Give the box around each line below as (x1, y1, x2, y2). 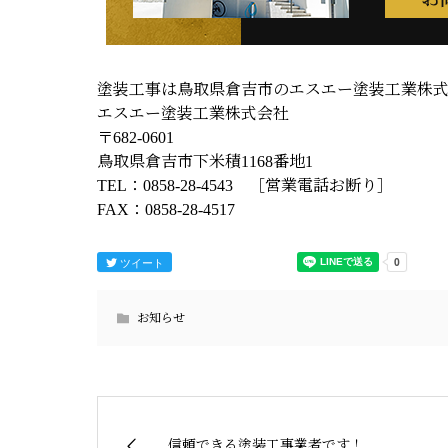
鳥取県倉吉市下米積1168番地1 (97, 152, 313, 170)
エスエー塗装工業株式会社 (97, 104, 289, 122)
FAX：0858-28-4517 (97, 200, 235, 218)
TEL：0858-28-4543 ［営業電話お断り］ (97, 176, 393, 194)
